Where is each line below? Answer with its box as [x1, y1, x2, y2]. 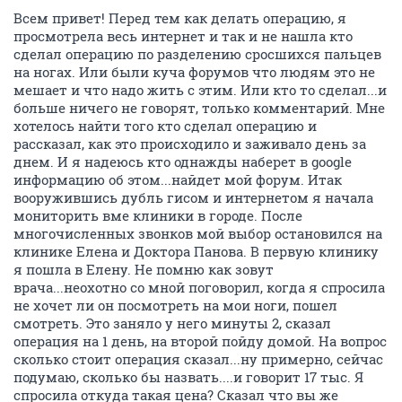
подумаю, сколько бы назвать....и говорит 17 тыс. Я [13, 368, 363, 386]
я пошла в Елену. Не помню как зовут [13, 260, 274, 278]
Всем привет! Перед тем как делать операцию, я [13, 9, 346, 27]
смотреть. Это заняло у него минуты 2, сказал [13, 314, 331, 332]
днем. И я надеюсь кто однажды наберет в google [13, 153, 352, 170]
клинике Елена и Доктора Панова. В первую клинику [13, 242, 379, 260]
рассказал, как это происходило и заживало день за [13, 135, 366, 153]
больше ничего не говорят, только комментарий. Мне [13, 99, 385, 117]
